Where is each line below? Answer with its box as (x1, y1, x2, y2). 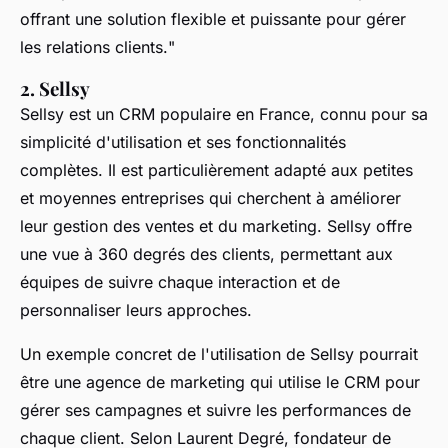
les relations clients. (20, 36, 168, 57)
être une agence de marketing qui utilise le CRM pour (20, 371, 420, 392)
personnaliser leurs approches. (20, 299, 252, 320)
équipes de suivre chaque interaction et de (20, 271, 340, 292)
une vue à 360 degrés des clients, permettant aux (20, 243, 393, 264)
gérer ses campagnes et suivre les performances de (20, 399, 411, 420)
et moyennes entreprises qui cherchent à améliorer (20, 187, 401, 208)
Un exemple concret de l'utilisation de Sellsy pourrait (20, 343, 418, 364)
